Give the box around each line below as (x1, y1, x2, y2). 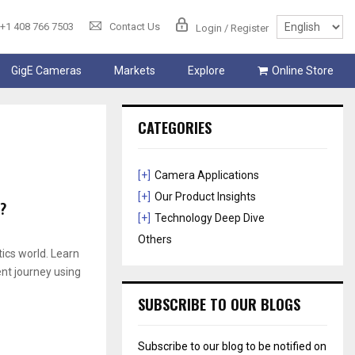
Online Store (271, 64, 334, 78)
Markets (113, 64, 155, 78)
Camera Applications (155, 169, 260, 182)
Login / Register (196, 21, 269, 34)
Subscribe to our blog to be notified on (138, 340, 327, 353)
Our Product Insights (155, 190, 257, 204)
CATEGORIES (138, 117, 212, 139)
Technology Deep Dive (155, 212, 265, 225)
